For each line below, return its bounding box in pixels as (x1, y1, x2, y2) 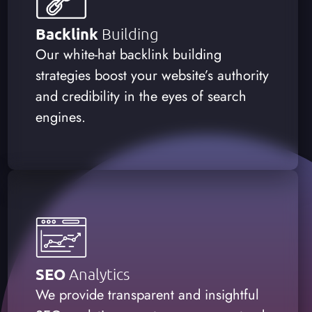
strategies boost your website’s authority (35, 65, 269, 86)
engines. (35, 107, 86, 127)
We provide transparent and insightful (35, 284, 259, 305)
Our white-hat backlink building (35, 44, 221, 65)
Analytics (68, 264, 130, 283)
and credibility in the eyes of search (35, 86, 247, 107)
